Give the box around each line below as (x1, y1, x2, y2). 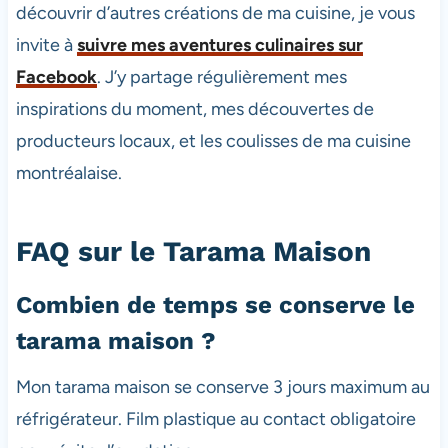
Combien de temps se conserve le (15, 291, 415, 320)
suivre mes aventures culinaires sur (76, 34, 363, 57)
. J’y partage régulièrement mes (96, 66, 347, 89)
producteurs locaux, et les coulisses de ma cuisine (15, 130, 411, 153)
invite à (15, 34, 73, 57)
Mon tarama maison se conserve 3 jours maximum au (15, 376, 430, 399)
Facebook (15, 66, 97, 89)
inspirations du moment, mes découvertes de (15, 98, 374, 121)
